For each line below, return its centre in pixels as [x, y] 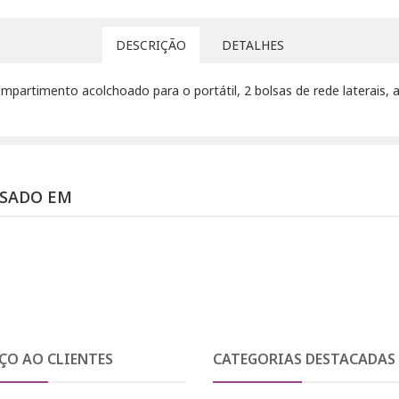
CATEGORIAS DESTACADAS [304, 359]
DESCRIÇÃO [151, 45]
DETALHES [252, 45]
